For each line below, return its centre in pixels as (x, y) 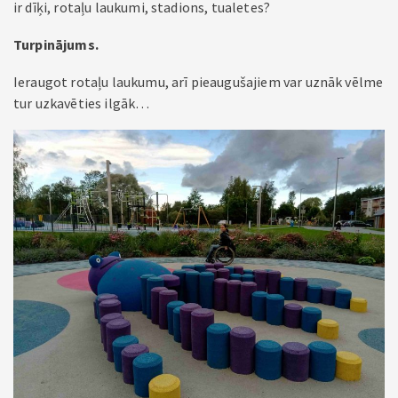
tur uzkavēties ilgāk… (82, 103)
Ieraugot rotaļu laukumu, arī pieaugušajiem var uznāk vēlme (199, 82)
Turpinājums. (56, 44)
